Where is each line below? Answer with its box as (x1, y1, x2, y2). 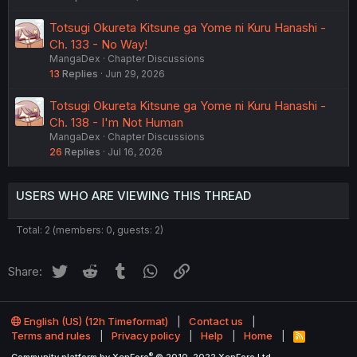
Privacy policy (112, 329, 180, 343)
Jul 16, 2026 (108, 146, 163, 159)
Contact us (189, 315, 243, 328)
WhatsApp (160, 261, 218, 277)
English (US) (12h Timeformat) (22, 315, 168, 328)
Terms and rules (11, 329, 91, 343)
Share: (8, 264, 42, 280)
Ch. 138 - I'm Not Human (49, 115, 183, 131)
